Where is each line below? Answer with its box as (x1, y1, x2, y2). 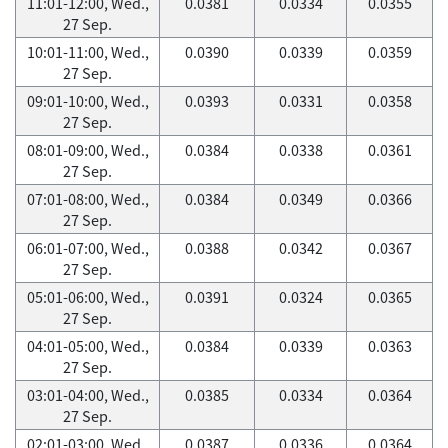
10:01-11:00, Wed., (26, 41, 149, 63)
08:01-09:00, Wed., (26, 139, 149, 161)
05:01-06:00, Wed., (26, 286, 149, 308)
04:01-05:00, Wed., (26, 335, 149, 357)
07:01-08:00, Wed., (26, 188, 149, 210)
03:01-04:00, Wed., (26, 384, 149, 406)
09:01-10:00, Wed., (26, 90, 149, 112)
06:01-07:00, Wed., (26, 237, 149, 259)
